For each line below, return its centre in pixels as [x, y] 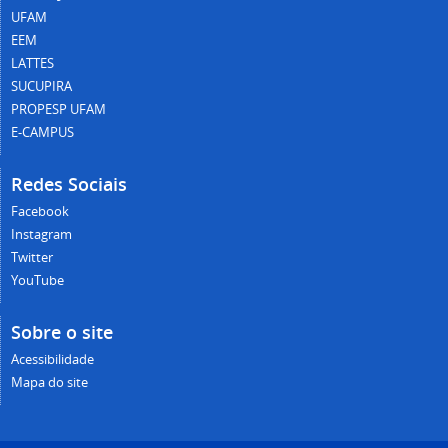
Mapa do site [49, 382]
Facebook [40, 211]
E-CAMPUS [42, 132]
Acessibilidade [52, 359]
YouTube [37, 280]
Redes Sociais [69, 183]
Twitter [32, 257]
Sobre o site [62, 331]
